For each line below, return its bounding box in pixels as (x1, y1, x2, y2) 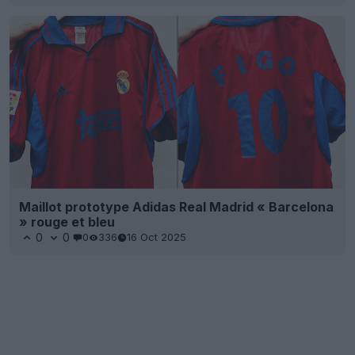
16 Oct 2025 (127, 231, 186, 244)
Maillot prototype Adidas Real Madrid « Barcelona (19, 198, 334, 215)
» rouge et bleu (19, 213, 115, 230)
